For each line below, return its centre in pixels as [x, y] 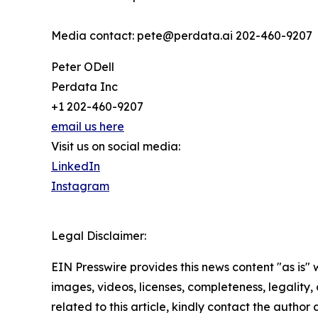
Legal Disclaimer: [99, 236]
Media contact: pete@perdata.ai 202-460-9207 [182, 36]
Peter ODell [83, 67]
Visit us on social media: [116, 147]
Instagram [80, 186]
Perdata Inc [84, 87]
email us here [88, 127]
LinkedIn [76, 166]
